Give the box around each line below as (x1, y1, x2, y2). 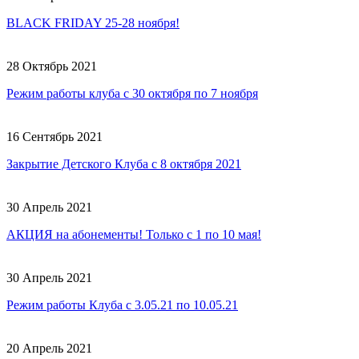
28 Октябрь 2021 (6, 58, 97, 73)
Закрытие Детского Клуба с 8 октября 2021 (6, 156, 241, 171)
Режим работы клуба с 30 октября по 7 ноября (6, 86, 258, 100)
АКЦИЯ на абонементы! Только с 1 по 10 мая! (6, 227, 261, 241)
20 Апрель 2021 (6, 341, 92, 355)
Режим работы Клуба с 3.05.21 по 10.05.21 (6, 297, 238, 312)
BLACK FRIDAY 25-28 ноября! (6, 15, 179, 30)
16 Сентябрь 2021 (6, 129, 103, 143)
